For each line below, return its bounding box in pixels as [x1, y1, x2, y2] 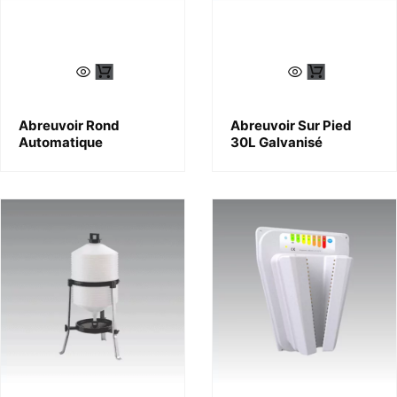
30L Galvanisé [230, 134, 323, 151]
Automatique [19, 134, 103, 151]
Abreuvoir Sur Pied [230, 117, 352, 134]
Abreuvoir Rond [19, 117, 120, 134]
